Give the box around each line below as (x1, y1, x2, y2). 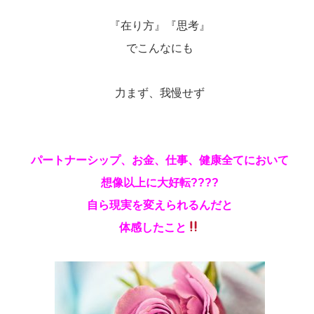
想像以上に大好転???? (100, 176, 219, 189)
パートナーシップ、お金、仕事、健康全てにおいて (30, 153, 289, 166)
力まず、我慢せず (114, 86, 205, 99)
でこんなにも (125, 41, 193, 54)
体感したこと (119, 221, 187, 233)
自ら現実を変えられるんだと (86, 198, 233, 211)
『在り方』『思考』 (109, 19, 210, 32)
